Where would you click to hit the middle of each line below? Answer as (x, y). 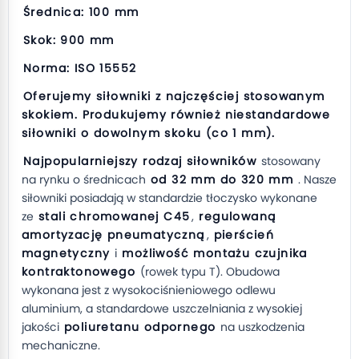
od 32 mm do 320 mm (222, 179)
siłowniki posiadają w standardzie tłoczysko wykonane (169, 198)
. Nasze (316, 179)
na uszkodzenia (261, 327)
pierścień (244, 235)
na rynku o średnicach (85, 179)
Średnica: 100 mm (81, 12)
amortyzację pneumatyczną (113, 235)
